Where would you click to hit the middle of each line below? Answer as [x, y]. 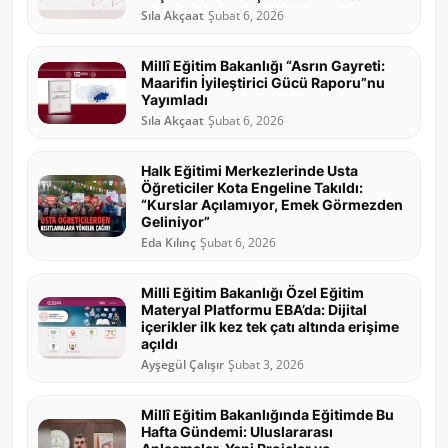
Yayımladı [174, 100]
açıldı [159, 344]
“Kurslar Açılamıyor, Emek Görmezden [272, 205]
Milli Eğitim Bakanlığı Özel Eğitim [252, 293]
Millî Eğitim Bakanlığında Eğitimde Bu [267, 415]
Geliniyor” [175, 222]
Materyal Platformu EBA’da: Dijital [254, 310]
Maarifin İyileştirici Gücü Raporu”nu [263, 83]
